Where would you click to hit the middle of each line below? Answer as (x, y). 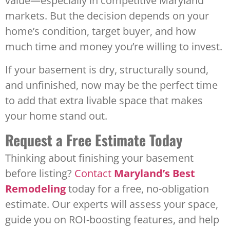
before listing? (40, 173)
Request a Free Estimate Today (94, 140)
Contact (94, 173)
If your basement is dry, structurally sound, (107, 69)
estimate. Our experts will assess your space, (112, 204)
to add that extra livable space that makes (104, 100)
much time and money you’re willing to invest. (114, 47)
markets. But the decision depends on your (107, 16)
